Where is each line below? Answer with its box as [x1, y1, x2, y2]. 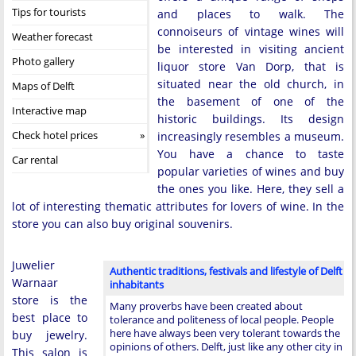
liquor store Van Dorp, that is [157, 59, 344, 74]
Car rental [12, 153, 58, 167]
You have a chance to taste [157, 146, 344, 161]
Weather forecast [12, 29, 93, 44]
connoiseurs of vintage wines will [157, 24, 344, 39]
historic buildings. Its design [157, 111, 344, 126]
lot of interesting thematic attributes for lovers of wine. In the [12, 199, 344, 214]
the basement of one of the [157, 94, 344, 109]
